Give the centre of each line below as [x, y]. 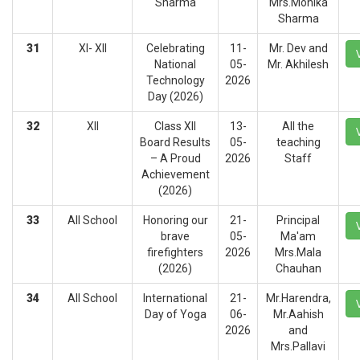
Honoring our [175, 220]
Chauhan [298, 268]
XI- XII [92, 48]
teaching [298, 142]
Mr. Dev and [298, 48]
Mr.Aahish [298, 314]
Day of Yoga [175, 314]
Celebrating [175, 48]
